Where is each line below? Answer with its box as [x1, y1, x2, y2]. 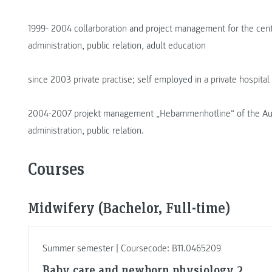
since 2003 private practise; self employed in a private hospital [28, 73, 270, 86]
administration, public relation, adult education [28, 39, 206, 52]
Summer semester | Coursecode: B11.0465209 [42, 242, 221, 255]
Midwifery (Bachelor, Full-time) [28, 198, 230, 217]
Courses [28, 157, 84, 180]
